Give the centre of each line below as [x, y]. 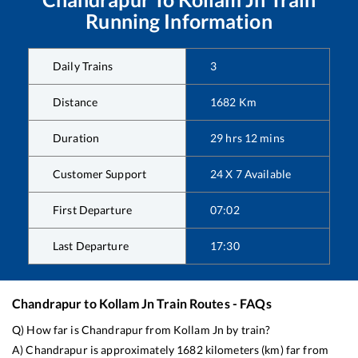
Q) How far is [47, 330]
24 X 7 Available [251, 174]
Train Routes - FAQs [213, 304]
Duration [76, 138]
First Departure [92, 210]
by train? [247, 330]
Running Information [179, 21]
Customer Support [100, 174]
